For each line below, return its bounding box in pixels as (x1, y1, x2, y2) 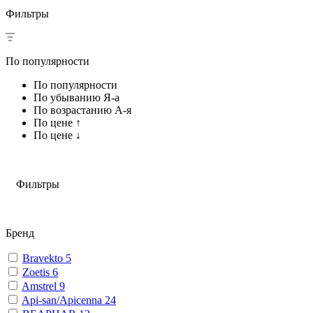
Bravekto (22, 252, 66, 264)
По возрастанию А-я (34, 103, 131, 116)
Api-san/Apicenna (22, 293, 105, 306)
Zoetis (22, 265, 52, 278)
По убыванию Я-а (34, 91, 119, 103)
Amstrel (22, 279, 59, 292)
